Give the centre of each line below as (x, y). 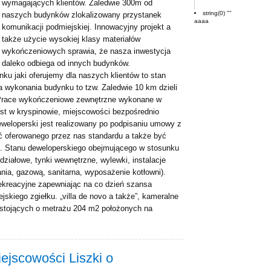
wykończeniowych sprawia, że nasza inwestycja (86, 51)
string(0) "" (217, 13)
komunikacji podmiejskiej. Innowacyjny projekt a (86, 27)
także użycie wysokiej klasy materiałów (71, 39)
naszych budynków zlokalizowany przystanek (82, 15)
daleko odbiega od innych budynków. (76, 63)
